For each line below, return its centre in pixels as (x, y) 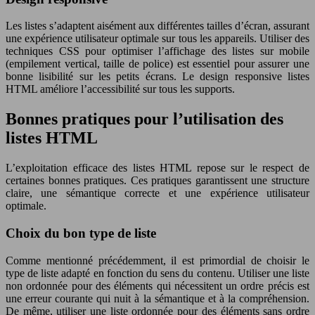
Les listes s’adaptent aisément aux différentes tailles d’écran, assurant (157, 26)
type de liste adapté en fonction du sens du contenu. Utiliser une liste (157, 273)
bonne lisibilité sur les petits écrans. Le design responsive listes (157, 77)
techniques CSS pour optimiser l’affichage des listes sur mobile (157, 51)
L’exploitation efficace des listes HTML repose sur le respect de (157, 168)
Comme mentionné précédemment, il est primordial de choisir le (157, 260)
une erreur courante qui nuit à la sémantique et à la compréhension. (157, 298)
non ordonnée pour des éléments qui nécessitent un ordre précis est (157, 285)
